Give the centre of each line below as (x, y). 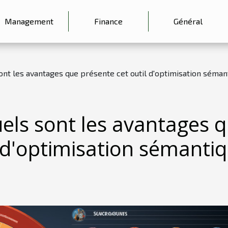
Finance (109, 21)
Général (188, 21)
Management (29, 21)
